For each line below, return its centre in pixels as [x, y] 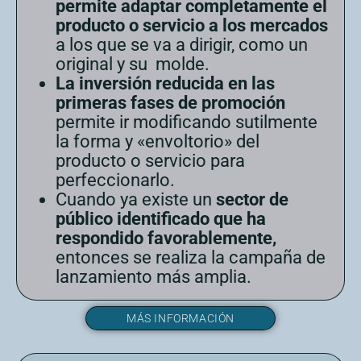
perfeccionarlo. [115, 180]
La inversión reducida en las [165, 83]
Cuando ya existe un [134, 199]
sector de [250, 199]
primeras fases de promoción [170, 102]
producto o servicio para [150, 160]
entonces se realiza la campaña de [191, 257]
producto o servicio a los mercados [192, 25]
